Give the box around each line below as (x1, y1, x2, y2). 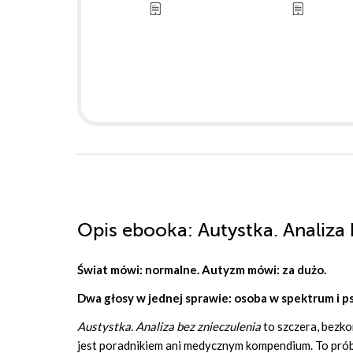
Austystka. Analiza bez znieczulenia (77, 319, 261, 333)
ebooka (122, 220, 188, 241)
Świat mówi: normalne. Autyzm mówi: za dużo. (77, 262, 326, 277)
